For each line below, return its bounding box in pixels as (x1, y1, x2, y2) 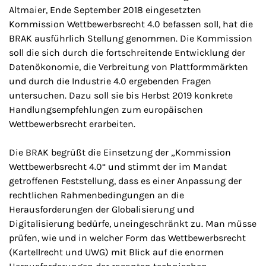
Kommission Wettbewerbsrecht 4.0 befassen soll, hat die (9, 18, 253, 30)
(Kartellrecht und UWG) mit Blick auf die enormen (9, 246, 224, 258)
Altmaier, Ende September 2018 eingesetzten (9, 4, 201, 15)
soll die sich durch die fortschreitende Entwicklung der (9, 47, 245, 58)
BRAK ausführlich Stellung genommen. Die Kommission (9, 33, 252, 44)
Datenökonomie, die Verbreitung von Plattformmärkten (9, 61, 248, 72)
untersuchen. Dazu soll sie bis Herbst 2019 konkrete (9, 90, 233, 101)
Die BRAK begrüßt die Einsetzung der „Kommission (9, 147, 231, 158)
